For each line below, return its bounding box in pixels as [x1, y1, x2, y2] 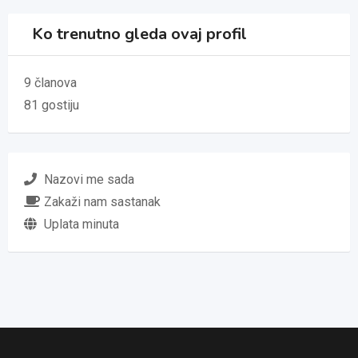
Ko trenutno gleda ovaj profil [32, 23, 247, 45]
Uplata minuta [44, 217, 119, 232]
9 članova [24, 75, 77, 90]
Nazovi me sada [44, 172, 134, 187]
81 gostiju [24, 97, 79, 113]
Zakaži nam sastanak [44, 194, 161, 209]
